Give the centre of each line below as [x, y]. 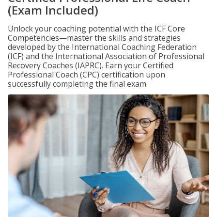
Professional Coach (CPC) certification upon [86, 75]
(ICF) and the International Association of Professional [106, 56]
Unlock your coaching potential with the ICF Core [96, 29]
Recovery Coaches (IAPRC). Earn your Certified [91, 65]
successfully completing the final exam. [78, 84]
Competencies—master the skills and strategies [94, 38]
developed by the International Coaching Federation [102, 47]
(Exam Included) [53, 10]
